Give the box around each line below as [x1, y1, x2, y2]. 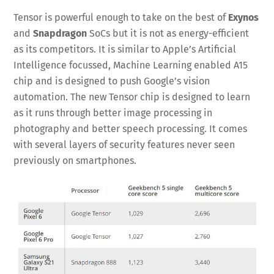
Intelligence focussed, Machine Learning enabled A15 [13, 59, 248, 72]
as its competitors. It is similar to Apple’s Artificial [13, 43, 237, 56]
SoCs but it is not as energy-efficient [87, 28, 250, 40]
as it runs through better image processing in [13, 107, 213, 119]
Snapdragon [33, 28, 87, 40]
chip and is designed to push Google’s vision [13, 75, 210, 87]
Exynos [228, 12, 259, 24]
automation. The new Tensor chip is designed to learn [13, 91, 251, 103]
